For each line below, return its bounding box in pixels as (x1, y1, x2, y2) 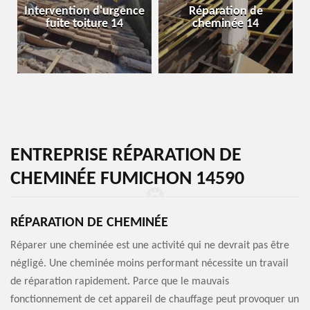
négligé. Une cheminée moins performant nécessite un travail (10, 258, 289, 269)
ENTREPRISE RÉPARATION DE (10, 146, 241, 165)
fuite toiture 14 (46, 17, 123, 30)
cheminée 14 (192, 17, 259, 30)
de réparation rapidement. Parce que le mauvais (10, 276, 229, 287)
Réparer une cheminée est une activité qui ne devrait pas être (10, 240, 289, 251)
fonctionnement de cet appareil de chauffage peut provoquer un (10, 294, 299, 305)
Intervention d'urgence (24, 5, 145, 18)
